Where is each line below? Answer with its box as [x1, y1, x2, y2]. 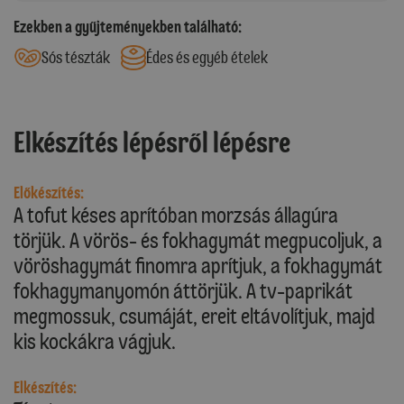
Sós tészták [41, 47, 110, 68]
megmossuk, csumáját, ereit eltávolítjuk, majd [14, 303, 375, 330]
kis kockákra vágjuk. [14, 328, 176, 355]
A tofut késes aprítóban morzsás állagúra [14, 202, 338, 229]
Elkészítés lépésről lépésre [14, 125, 290, 161]
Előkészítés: [14, 183, 84, 204]
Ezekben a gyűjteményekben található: [14, 16, 242, 37]
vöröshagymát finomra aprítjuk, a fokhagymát [14, 252, 382, 280]
